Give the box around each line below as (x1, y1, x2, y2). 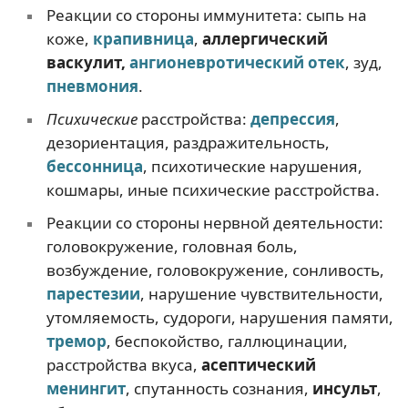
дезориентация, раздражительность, (46, 131, 330, 153)
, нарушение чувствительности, (139, 282, 383, 304)
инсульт (311, 377, 377, 399)
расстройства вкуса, (46, 353, 201, 375)
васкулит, (46, 51, 129, 73)
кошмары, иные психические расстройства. (46, 178, 380, 200)
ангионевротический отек (128, 51, 345, 73)
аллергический (201, 27, 328, 49)
